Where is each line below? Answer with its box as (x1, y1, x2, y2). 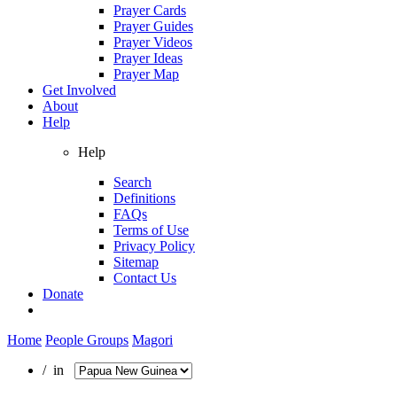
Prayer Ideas (113, 50, 183, 66)
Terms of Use (113, 222, 189, 237)
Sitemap (113, 253, 159, 269)
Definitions (113, 190, 175, 206)
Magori (132, 331, 173, 347)
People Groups (45, 331, 128, 347)
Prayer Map (113, 66, 179, 82)
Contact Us (113, 269, 176, 285)
